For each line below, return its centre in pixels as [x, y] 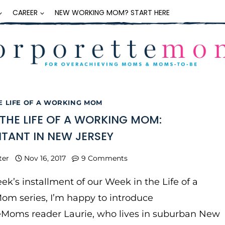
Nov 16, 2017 [45, 158]
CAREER [25, 12]
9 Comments [104, 158]
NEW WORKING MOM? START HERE [112, 12]
